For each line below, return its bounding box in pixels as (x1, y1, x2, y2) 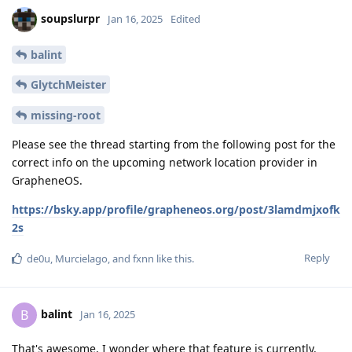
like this (154, 251, 192, 266)
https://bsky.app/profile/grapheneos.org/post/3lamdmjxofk (12, 202, 340, 218)
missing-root (31, 108, 101, 123)
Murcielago (55, 251, 108, 266)
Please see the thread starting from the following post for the (12, 137, 335, 152)
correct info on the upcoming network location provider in (12, 155, 317, 170)
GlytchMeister (31, 77, 106, 93)
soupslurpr (41, 10, 100, 26)
